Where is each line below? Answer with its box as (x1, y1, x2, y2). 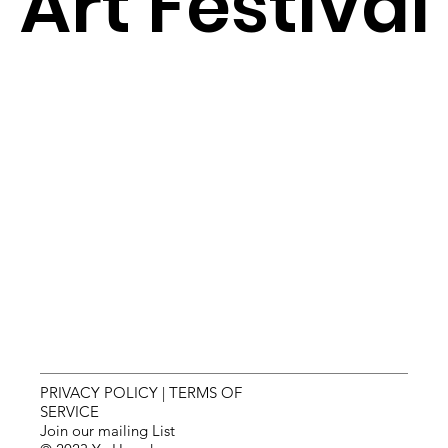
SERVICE (40, 401, 100, 421)
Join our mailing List (40, 420, 176, 440)
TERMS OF (169, 382, 243, 402)
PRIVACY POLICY (40, 382, 159, 402)
